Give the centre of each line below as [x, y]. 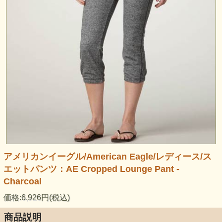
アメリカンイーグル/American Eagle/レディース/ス [107, 157]
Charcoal [22, 182]
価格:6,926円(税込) [36, 198]
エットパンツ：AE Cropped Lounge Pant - [91, 169]
